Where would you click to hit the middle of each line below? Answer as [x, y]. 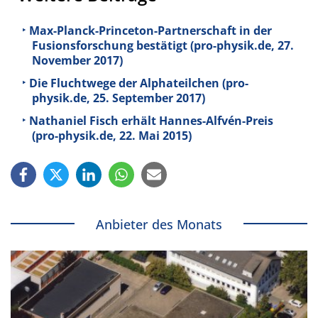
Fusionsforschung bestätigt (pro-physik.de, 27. [163, 46]
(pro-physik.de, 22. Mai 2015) [112, 135]
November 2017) [77, 61]
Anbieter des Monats [159, 224]
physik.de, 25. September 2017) [119, 98]
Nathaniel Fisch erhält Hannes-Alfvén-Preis [151, 120]
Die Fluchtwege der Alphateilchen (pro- [139, 83]
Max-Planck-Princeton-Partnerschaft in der [150, 31]
